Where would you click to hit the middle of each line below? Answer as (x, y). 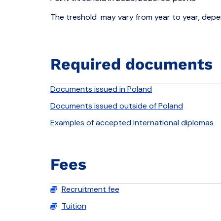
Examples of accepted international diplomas (132, 122)
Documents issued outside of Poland (117, 106)
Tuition (74, 206)
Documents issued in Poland (101, 89)
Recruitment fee (90, 189)
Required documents (131, 64)
